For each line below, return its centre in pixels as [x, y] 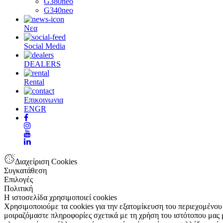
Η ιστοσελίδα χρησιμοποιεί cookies [60, 197]
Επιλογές [18, 179]
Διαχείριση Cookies [46, 161]
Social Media [45, 46]
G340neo [58, 10]
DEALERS [42, 64]
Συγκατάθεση [25, 170]
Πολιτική [18, 188]
